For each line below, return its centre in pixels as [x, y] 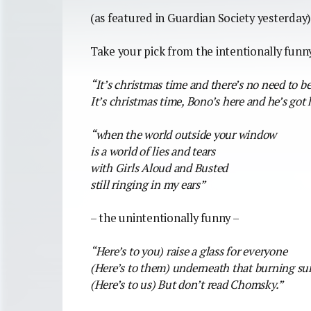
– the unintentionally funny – [165, 218]
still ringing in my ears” [148, 184]
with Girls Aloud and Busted [159, 168]
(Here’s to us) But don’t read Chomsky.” [187, 284]
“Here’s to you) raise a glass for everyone [189, 251]
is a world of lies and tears [153, 151]
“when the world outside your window [184, 134]
